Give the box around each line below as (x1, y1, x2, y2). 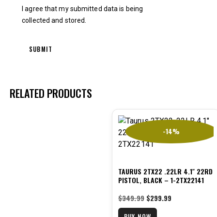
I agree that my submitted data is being (22, 5, 143, 13)
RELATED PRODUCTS (10, 85, 92, 101)
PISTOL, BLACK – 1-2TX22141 (118, 175, 204, 186)
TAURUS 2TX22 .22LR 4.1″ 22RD (118, 166, 213, 177)
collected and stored (22, 16, 85, 25)
